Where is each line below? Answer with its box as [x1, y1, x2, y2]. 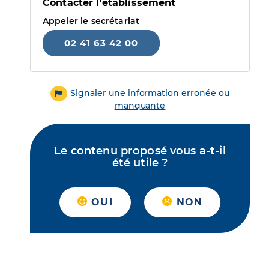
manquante [114, 100, 166, 112]
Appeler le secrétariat [43, 16, 140, 26]
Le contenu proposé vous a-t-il [54, 144, 226, 158]
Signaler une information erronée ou [70, 88, 229, 98]
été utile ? [112, 156, 168, 170]
